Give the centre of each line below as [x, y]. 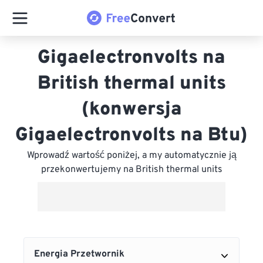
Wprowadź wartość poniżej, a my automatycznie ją [131, 156]
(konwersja [131, 110]
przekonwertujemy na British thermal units [131, 170]
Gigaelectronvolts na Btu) [131, 136]
